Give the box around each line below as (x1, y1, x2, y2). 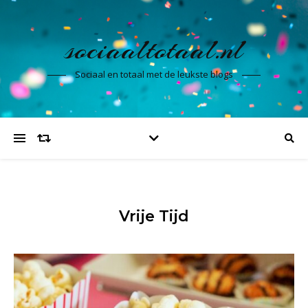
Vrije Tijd (119, 207, 189, 225)
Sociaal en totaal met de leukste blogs (75, 68, 233, 80)
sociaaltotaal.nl (65, 30, 243, 69)
